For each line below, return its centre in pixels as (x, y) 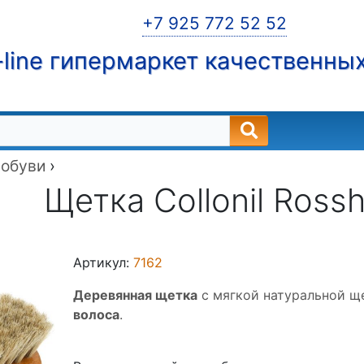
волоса (97, 314)
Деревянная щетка (136, 295)
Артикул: (104, 262)
